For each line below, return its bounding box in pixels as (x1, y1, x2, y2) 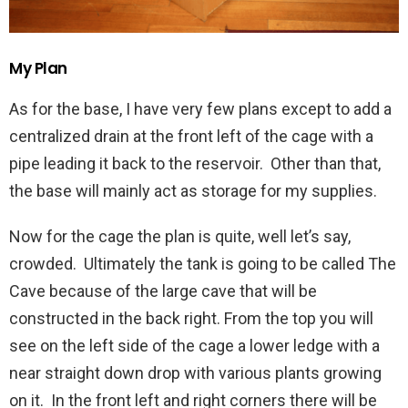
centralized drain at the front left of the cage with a (9, 126, 373, 146)
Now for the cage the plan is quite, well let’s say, (9, 226, 351, 246)
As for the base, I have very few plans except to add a (9, 98, 392, 118)
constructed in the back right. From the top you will (9, 308, 373, 328)
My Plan (9, 56, 68, 79)
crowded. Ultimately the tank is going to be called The (9, 253, 396, 273)
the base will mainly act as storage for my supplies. (9, 180, 377, 200)
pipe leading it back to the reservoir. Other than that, (9, 153, 381, 173)
